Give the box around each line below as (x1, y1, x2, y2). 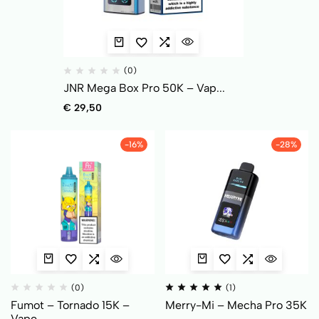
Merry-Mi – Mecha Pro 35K (164, 298, 307, 312)
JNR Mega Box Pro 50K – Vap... (63, 81, 225, 95)
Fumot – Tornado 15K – (11, 298, 130, 312)
